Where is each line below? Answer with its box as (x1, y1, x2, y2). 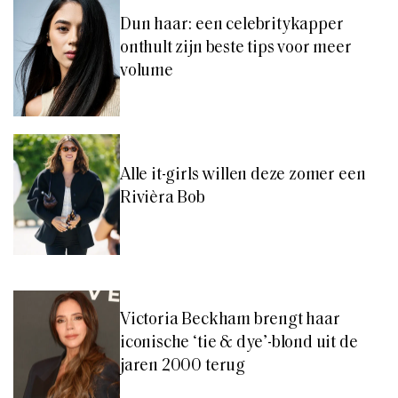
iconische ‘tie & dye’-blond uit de (120, 335, 358, 353)
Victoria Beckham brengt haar (120, 312, 340, 330)
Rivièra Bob (120, 189, 205, 207)
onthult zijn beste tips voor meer (120, 39, 352, 57)
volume (120, 62, 173, 80)
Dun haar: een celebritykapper (120, 16, 344, 34)
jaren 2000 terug (120, 358, 245, 376)
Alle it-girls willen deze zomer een (120, 166, 366, 184)
